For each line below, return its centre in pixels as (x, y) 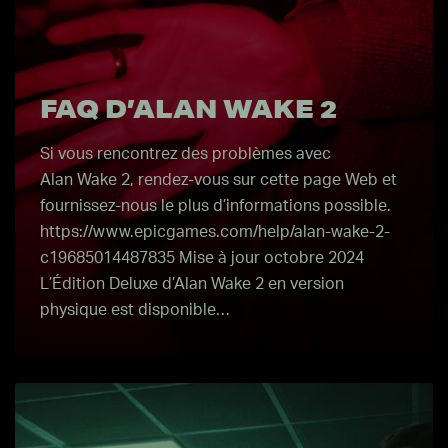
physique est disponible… (135, 310)
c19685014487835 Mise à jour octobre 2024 (202, 258)
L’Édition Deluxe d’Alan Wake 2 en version (192, 284)
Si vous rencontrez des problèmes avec (185, 154)
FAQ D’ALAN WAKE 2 (188, 108)
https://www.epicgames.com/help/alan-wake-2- (215, 232)
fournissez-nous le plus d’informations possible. (215, 206)
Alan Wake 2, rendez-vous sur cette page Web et (218, 180)
